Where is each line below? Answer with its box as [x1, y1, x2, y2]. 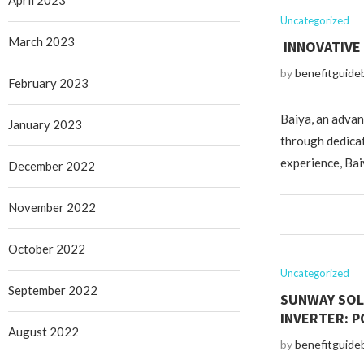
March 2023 [8, 34, 75, 49]
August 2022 [8, 324, 79, 339]
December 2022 [8, 158, 95, 173]
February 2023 [8, 76, 89, 90]
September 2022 [8, 283, 97, 297]
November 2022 [8, 200, 96, 214]
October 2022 [8, 241, 85, 256]
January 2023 [8, 117, 82, 132]
